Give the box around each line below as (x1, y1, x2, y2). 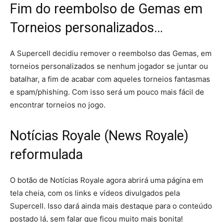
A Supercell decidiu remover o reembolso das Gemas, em (10, 49, 212, 58)
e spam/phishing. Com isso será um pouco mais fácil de (10, 87, 204, 97)
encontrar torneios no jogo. (10, 100, 106, 110)
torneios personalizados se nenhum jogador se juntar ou (10, 61, 208, 71)
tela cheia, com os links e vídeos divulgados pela (10, 188, 180, 198)
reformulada (10, 147, 83, 163)
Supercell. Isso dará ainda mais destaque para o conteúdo (10, 201, 212, 211)
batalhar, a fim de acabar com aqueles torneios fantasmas (10, 74, 210, 84)
